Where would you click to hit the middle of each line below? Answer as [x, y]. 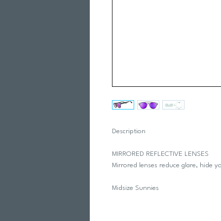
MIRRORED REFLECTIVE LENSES [160, 154]
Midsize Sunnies [136, 188]
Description [130, 131]
